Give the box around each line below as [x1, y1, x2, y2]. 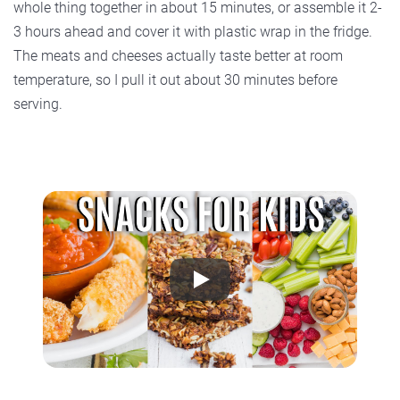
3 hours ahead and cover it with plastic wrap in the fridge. [13, 23, 372, 41]
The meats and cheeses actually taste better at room [13, 47, 343, 65]
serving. [13, 96, 62, 113]
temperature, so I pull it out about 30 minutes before [13, 71, 337, 89]
